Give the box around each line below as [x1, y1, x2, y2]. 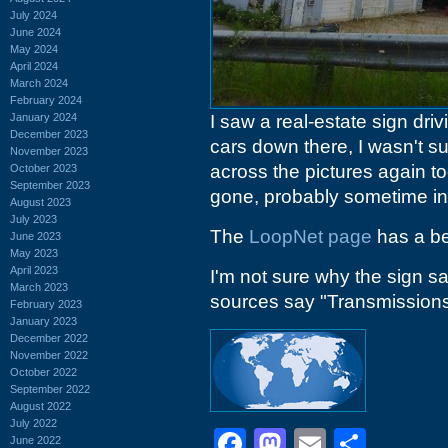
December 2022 [10, 331, 88, 344]
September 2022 [10, 382, 90, 395]
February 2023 [10, 297, 82, 310]
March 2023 [10, 280, 68, 293]
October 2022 [10, 365, 77, 378]
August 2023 [10, 195, 71, 208]
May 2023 [10, 246, 58, 259]
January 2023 [10, 314, 77, 327]
